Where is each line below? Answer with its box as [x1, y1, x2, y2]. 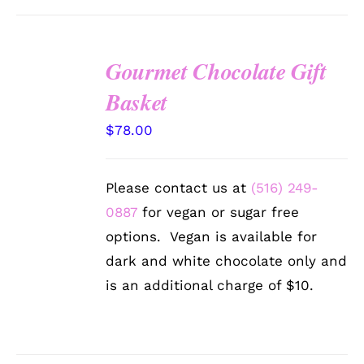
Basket [106, 86, 168, 119]
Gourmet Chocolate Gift [106, 55, 327, 88]
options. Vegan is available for [106, 228, 318, 245]
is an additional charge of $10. [106, 277, 314, 294]
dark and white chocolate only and [106, 253, 348, 270]
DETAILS [28, 134, 77, 147]
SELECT [32, 84, 77, 97]
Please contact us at [106, 180, 252, 197]
